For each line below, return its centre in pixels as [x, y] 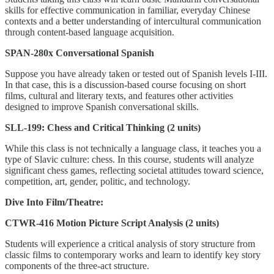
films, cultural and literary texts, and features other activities [119, 95]
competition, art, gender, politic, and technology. [99, 181]
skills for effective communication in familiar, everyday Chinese [128, 10]
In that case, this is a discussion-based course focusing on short [125, 84]
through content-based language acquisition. [91, 32]
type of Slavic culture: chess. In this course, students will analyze [129, 159]
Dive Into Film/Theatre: [54, 202]
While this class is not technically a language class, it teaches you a [133, 148]
